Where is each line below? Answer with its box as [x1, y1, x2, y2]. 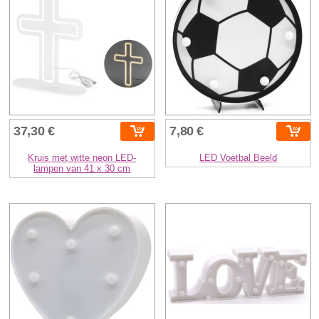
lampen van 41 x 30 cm [33, 162, 131, 174]
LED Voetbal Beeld [199, 152, 278, 163]
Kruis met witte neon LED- [28, 152, 137, 163]
